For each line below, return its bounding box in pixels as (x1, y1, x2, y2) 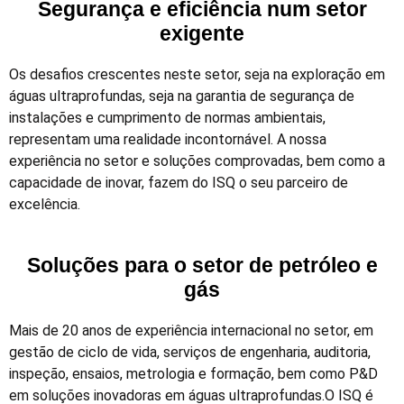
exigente (160, 21, 244, 45)
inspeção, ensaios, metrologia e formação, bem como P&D (9, 365, 378, 383)
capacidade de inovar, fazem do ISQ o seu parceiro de (9, 173, 348, 191)
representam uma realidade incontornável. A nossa (9, 130, 326, 148)
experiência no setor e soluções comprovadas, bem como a (9, 151, 385, 170)
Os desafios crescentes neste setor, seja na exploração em (9, 65, 385, 83)
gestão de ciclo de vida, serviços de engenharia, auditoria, (9, 344, 371, 362)
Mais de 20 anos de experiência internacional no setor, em (9, 322, 373, 340)
